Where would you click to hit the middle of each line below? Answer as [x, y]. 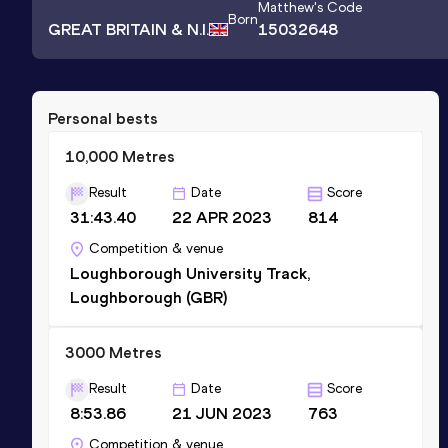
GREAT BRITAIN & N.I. [128, 29]
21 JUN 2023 [222, 413]
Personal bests [103, 118]
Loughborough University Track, [190, 273]
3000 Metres [113, 352]
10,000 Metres [120, 156]
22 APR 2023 [222, 217]
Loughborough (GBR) [148, 297]
